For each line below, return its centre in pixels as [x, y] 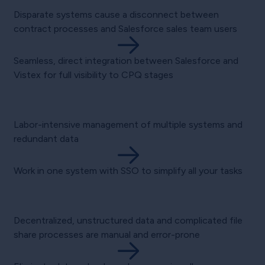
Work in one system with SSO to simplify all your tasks [128, 171]
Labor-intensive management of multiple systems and [128, 125]
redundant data [46, 139]
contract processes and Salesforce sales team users [125, 29]
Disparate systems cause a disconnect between [116, 15]
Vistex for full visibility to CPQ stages [93, 75]
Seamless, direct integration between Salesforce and [126, 61]
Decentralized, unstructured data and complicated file [128, 221]
